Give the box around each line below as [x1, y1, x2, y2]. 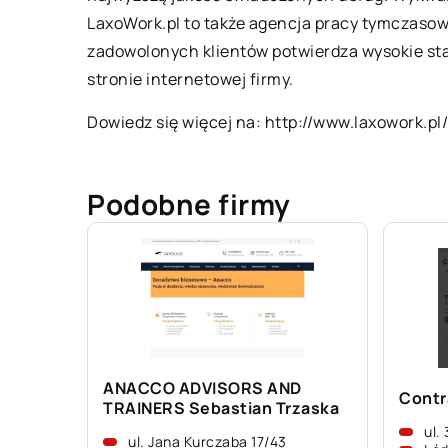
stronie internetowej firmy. [87, 68, 294, 90]
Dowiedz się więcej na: [87, 111, 265, 133]
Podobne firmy [87, 185, 291, 223]
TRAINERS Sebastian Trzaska [103, 397, 339, 419]
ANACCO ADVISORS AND [103, 377, 302, 399]
